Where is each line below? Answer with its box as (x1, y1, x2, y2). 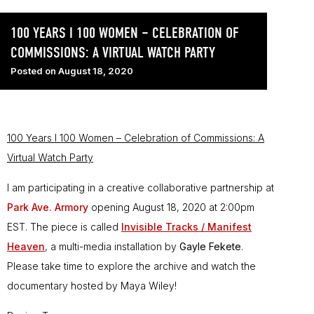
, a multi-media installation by (45, 240, 179, 253)
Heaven (7, 240, 45, 253)
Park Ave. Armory (7, 201, 88, 214)
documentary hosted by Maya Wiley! (7, 280, 177, 292)
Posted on (11, 65, 56, 77)
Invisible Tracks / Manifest (121, 221, 252, 233)
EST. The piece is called (7, 221, 121, 233)
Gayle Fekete (179, 240, 241, 253)
